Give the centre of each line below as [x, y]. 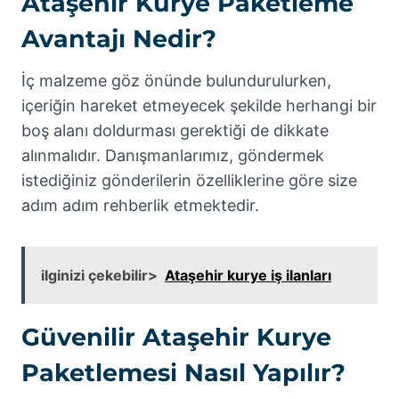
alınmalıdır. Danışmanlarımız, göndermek [173, 156]
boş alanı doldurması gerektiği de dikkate [175, 131]
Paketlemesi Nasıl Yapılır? [183, 373]
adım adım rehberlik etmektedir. [140, 206]
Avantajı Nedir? [119, 38]
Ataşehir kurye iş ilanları [248, 276]
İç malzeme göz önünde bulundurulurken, [176, 81]
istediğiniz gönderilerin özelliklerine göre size [189, 181]
